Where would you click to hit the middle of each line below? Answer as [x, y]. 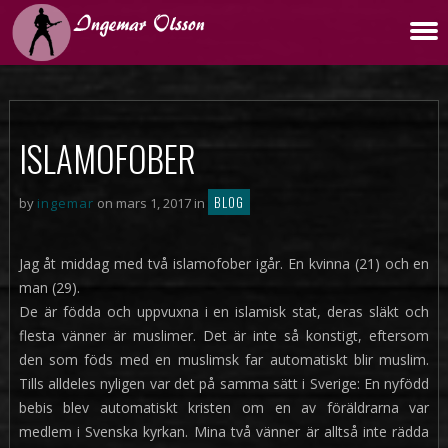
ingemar [65, 203]
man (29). [49, 287]
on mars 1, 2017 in [150, 203]
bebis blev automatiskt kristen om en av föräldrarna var [224, 407]
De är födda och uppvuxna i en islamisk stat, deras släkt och [224, 311]
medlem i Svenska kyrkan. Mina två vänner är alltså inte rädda [224, 431]
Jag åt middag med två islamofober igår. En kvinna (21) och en [224, 263]
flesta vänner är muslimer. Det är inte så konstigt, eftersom [224, 335]
